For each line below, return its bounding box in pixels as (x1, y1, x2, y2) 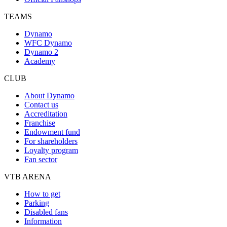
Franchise (24, 118, 55, 127)
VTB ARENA (4, 172, 51, 181)
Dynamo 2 (24, 47, 58, 56)
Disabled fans (24, 207, 68, 216)
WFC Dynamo (24, 38, 72, 47)
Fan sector (24, 155, 57, 164)
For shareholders (24, 136, 78, 145)
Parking (24, 198, 49, 207)
